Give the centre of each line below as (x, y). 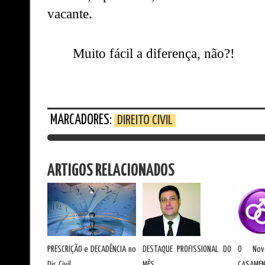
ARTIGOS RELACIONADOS (111, 171)
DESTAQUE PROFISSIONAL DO (187, 249)
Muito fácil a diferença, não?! (154, 53)
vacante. (70, 14)
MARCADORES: (82, 121)
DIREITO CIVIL (145, 121)
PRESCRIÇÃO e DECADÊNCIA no (91, 249)
